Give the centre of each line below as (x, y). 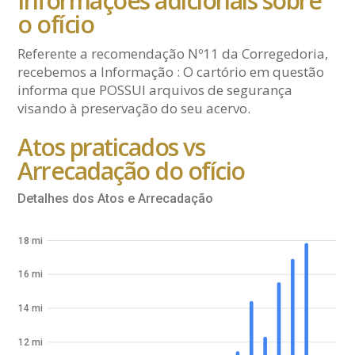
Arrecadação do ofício (131, 170)
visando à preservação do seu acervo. (134, 108)
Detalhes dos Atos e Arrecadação (116, 198)
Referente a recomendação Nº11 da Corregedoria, (173, 53)
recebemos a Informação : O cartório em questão (171, 71)
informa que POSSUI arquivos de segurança (155, 90)
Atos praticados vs (111, 147)
